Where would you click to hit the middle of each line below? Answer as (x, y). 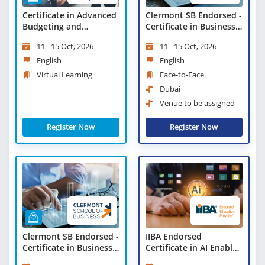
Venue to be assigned (197, 103)
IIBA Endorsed (174, 236)
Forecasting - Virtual (63, 38)
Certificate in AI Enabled (194, 247)
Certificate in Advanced (70, 15)
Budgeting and (52, 27)
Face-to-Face (182, 75)
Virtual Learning (64, 75)
